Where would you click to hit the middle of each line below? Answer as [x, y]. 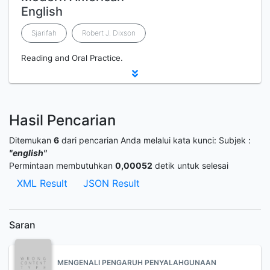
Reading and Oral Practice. [72, 58]
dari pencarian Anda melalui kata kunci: [139, 140]
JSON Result [111, 183]
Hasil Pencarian [62, 120]
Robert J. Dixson [109, 33]
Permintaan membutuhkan [62, 165]
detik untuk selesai [190, 165]
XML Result [42, 183]
